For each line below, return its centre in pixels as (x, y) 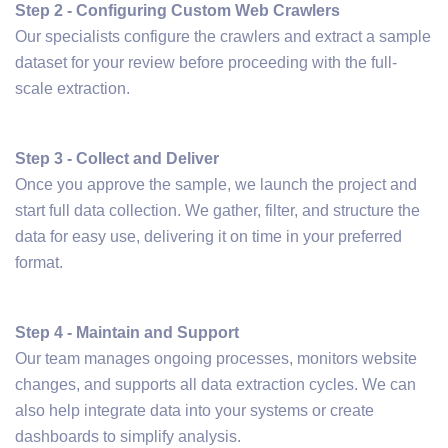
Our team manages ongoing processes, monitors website (216, 358)
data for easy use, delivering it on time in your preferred (208, 236)
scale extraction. (72, 88)
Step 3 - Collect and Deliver (117, 158)
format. (39, 262)
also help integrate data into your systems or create (194, 410)
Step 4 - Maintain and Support (127, 332)
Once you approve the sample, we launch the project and (216, 184)
